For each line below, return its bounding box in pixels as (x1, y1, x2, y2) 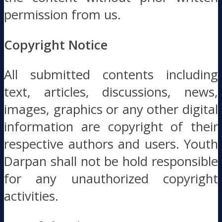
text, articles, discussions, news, (4, 83, 218, 101)
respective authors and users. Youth (4, 135, 218, 153)
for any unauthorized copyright (4, 170, 218, 188)
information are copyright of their (4, 118, 218, 136)
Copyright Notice (4, 36, 108, 54)
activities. (4, 187, 58, 205)
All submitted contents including (4, 66, 218, 84)
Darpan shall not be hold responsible (4, 153, 218, 170)
